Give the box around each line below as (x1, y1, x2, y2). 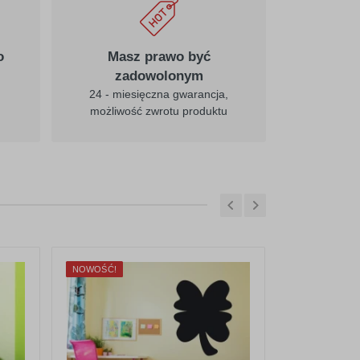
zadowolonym (114, 68, 203, 84)
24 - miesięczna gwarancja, (89, 88, 228, 100)
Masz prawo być (107, 49, 211, 64)
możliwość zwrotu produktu (90, 104, 227, 117)
